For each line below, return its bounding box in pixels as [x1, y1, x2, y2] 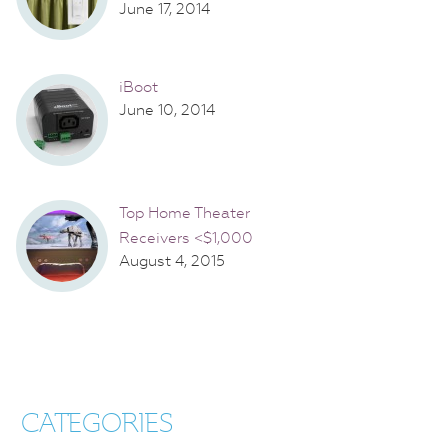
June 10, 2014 [119, 100, 215, 119]
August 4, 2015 [119, 251, 225, 270]
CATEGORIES [21, 405, 173, 440]
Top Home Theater [119, 203, 250, 222]
